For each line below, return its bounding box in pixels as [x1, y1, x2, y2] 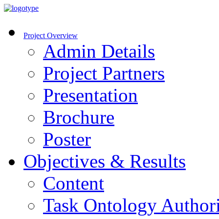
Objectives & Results [23, 151, 186, 172]
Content [43, 173, 104, 194]
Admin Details [43, 41, 155, 62]
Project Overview [23, 31, 78, 40]
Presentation [43, 85, 138, 106]
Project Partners [43, 63, 165, 84]
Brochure [43, 107, 114, 128]
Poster [43, 129, 91, 150]
